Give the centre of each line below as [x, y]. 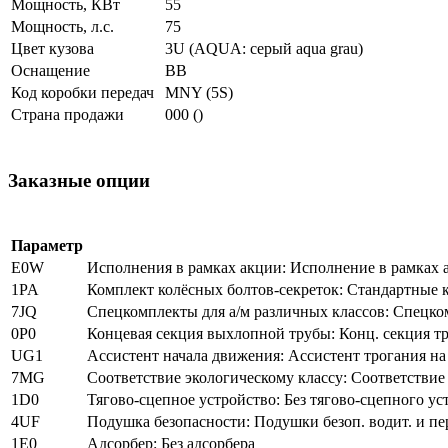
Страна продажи [67, 114]
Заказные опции [79, 180]
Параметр [47, 246]
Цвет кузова [52, 48]
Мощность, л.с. [62, 26]
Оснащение [50, 70]
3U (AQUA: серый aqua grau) [264, 48]
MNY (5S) [199, 92]
